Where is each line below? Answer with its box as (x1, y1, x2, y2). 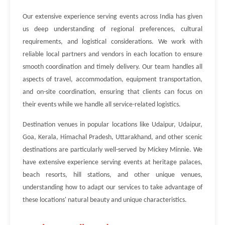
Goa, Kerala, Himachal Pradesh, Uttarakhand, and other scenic (23, 134, 202, 141)
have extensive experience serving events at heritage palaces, (23, 159, 202, 166)
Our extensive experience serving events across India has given (23, 13, 202, 21)
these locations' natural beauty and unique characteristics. (23, 196, 187, 204)
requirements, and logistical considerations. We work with (23, 38, 202, 46)
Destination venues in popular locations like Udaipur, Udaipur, (23, 121, 202, 129)
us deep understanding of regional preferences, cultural (23, 26, 202, 33)
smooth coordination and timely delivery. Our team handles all (23, 63, 202, 71)
